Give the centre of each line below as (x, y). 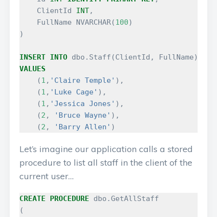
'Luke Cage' (74, 92)
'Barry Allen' (83, 127)
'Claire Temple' (83, 80)
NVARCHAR (93, 22)
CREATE (32, 199)
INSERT (32, 57)
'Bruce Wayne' (83, 115)
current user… (46, 176)
